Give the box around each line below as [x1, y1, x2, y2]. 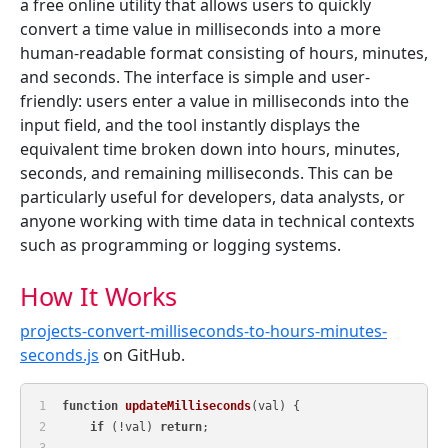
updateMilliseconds [125, 398, 252, 413]
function [62, 398, 119, 413]
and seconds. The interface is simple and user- [20, 66, 370, 89]
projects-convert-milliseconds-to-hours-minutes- [20, 320, 387, 343]
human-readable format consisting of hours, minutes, [20, 42, 428, 65]
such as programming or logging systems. [20, 234, 341, 257]
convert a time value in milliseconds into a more [20, 18, 381, 41]
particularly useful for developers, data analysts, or [20, 186, 405, 209]
